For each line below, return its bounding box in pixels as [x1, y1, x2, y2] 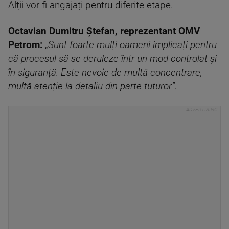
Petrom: [8, 39, 42, 51]
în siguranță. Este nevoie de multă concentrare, [8, 67, 202, 78]
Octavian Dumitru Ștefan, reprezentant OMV [8, 26, 200, 37]
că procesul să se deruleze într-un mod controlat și [8, 53, 217, 64]
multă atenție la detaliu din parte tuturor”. [8, 81, 177, 92]
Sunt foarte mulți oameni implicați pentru [48, 39, 217, 51]
